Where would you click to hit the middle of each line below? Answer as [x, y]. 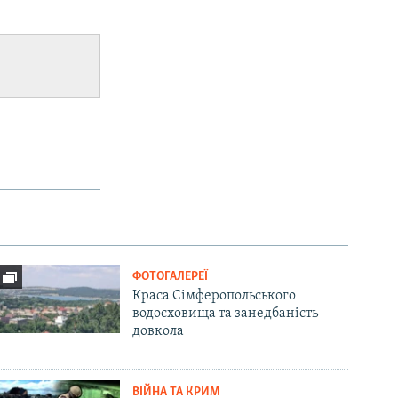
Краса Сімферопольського [215, 295]
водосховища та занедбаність [226, 313]
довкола [159, 331]
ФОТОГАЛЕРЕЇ [171, 276]
